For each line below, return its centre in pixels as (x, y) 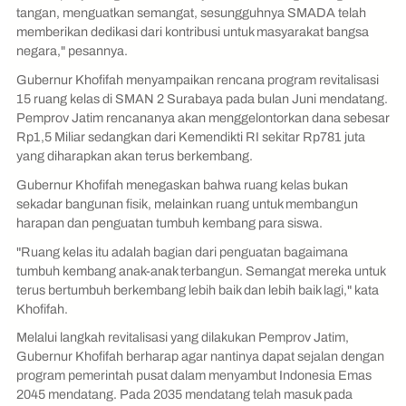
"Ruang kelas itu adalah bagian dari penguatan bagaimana (182, 251)
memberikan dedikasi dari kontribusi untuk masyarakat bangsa (193, 32)
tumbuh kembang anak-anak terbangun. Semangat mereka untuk (201, 271)
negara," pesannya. (73, 51)
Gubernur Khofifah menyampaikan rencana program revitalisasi (198, 80)
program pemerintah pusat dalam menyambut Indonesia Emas (194, 376)
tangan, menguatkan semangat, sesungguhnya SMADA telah (191, 13)
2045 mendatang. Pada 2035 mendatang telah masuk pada (184, 395)
